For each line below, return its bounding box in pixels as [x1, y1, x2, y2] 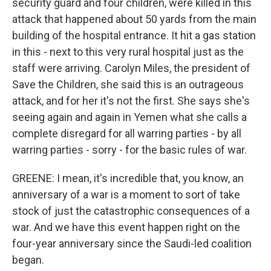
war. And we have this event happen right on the [12, 221, 240, 233]
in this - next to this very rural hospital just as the [12, 45, 244, 58]
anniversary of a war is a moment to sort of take [12, 188, 240, 201]
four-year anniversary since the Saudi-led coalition [12, 237, 252, 250]
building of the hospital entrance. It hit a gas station [12, 29, 256, 42]
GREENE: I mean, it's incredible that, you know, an [12, 172, 244, 184]
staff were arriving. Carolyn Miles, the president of [12, 62, 250, 74]
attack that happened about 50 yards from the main [12, 13, 256, 25]
